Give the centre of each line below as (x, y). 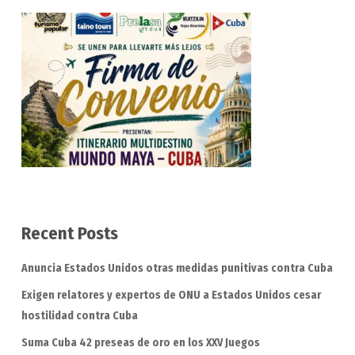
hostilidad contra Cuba (79, 315)
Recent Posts (69, 233)
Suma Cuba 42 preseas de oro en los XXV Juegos (140, 342)
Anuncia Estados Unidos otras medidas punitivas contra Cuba (177, 268)
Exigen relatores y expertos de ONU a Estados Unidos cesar (171, 295)
